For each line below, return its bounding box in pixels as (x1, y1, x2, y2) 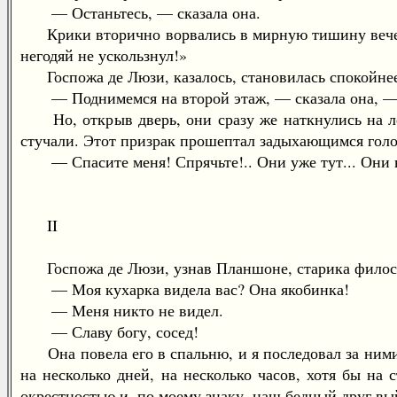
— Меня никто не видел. (20, 300, 223, 321)
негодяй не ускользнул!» (20, 44, 187, 66)
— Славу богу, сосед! (20, 321, 198, 342)
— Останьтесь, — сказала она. (20, 2, 261, 23)
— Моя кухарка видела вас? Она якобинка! (20, 278, 349, 300)
